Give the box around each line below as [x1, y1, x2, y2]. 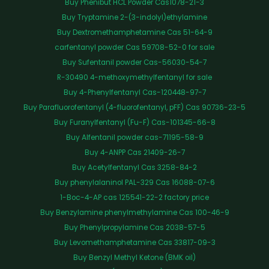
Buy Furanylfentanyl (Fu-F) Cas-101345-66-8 [53, 118, 216, 128]
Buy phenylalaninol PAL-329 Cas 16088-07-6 [54, 178, 215, 188]
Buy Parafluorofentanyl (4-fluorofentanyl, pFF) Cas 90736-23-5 [23, 103, 246, 113]
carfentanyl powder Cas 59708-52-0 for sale [55, 43, 214, 53]
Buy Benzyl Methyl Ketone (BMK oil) [73, 253, 196, 263]
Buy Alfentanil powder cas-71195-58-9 [65, 133, 204, 143]
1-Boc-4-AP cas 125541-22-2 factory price [60, 193, 209, 203]
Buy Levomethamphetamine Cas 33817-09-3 [53, 238, 216, 248]
